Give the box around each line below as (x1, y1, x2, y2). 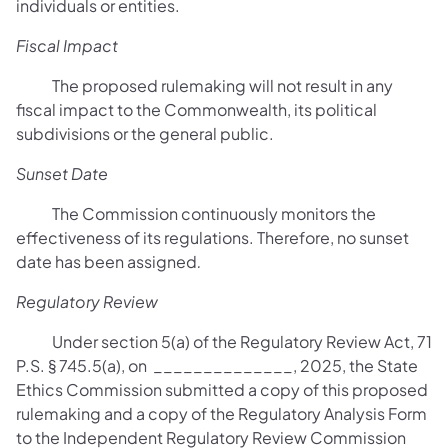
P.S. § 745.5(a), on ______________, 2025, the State (16, 355, 418, 376)
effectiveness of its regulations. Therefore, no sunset (16, 227, 409, 248)
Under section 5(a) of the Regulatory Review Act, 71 (16, 331, 432, 352)
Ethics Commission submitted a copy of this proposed (16, 379, 428, 400)
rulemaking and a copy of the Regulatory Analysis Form (16, 403, 427, 424)
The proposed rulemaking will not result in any (16, 75, 393, 96)
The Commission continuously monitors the (16, 203, 376, 224)
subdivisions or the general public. (16, 123, 274, 144)
